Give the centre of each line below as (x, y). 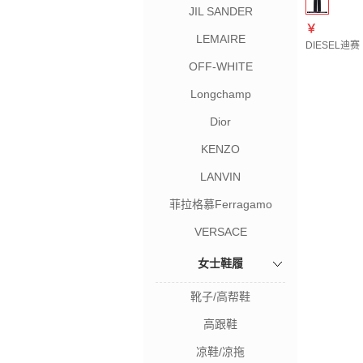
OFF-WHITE (220, 66)
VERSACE (220, 232)
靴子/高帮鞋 (220, 297)
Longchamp (220, 94)
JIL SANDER (220, 11)
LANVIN (220, 177)
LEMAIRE (220, 39)
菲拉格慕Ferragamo (220, 204)
